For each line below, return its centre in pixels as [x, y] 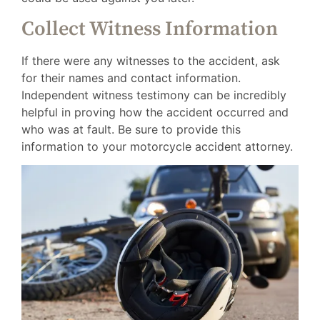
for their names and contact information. [131, 77]
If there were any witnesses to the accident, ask [151, 60]
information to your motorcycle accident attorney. [157, 146]
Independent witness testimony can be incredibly [154, 95]
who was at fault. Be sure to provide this [131, 129]
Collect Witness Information [150, 29]
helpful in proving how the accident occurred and [155, 112]
